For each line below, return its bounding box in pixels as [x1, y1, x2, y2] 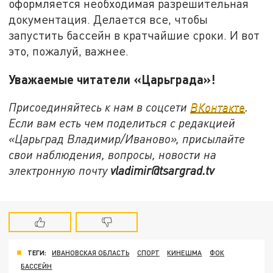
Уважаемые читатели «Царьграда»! [9, 71, 216, 87]
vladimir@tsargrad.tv [110, 163, 214, 178]
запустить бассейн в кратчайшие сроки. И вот [9, 27, 260, 42]
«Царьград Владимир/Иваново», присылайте [9, 132, 246, 146]
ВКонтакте [190, 100, 246, 115]
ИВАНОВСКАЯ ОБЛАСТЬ [52, 248, 130, 257]
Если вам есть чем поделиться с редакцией [9, 116, 236, 130]
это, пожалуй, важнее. [9, 43, 129, 58]
